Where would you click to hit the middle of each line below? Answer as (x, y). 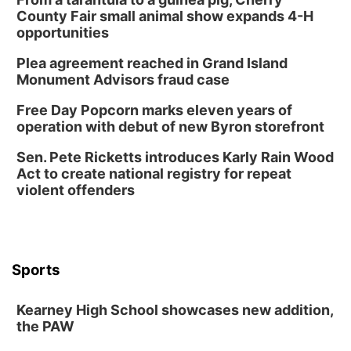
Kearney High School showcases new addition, (175, 310)
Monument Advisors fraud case (123, 80)
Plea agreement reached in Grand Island (152, 63)
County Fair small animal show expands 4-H (165, 16)
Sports (36, 270)
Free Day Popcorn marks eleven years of (154, 110)
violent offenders (76, 190)
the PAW (45, 326)
